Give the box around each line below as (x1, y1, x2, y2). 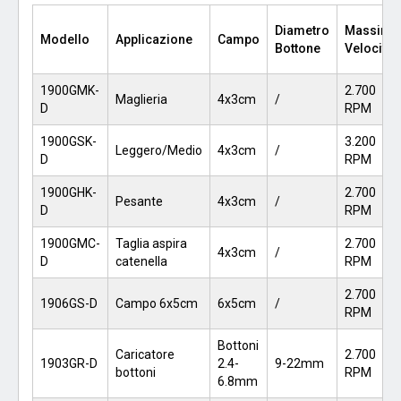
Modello (40, 31, 90, 47)
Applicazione (115, 31, 192, 47)
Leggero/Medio (115, 142, 202, 158)
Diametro (275, 22, 329, 38)
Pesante (115, 193, 163, 209)
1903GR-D (40, 355, 98, 371)
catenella (115, 253, 167, 269)
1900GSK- (40, 133, 97, 149)
